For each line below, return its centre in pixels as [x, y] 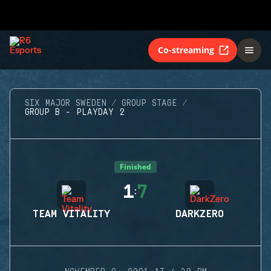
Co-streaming [186, 50]
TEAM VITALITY [71, 214]
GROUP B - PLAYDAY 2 [75, 113]
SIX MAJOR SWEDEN [66, 103]
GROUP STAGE [149, 103]
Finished [135, 167]
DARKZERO [200, 214]
